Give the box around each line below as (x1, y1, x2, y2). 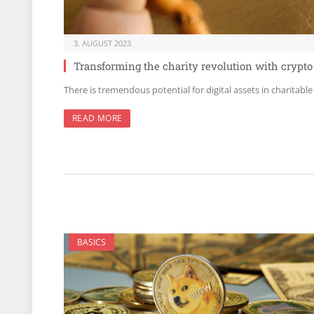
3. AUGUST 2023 (74, 37, 131, 48)
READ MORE (72, 111, 123, 124)
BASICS (77, 235, 106, 248)
